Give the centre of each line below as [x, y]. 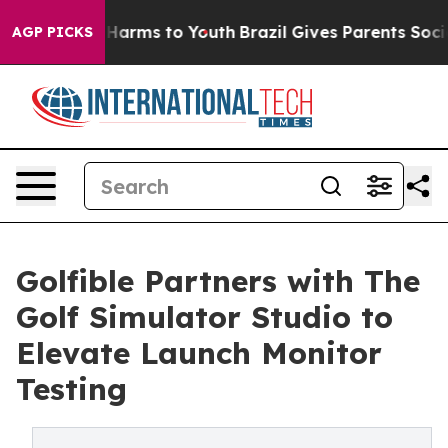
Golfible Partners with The [218, 281]
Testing [71, 389]
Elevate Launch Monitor [199, 353]
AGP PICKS [52, 32]
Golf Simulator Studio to [204, 317]
